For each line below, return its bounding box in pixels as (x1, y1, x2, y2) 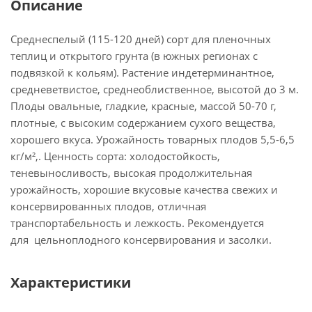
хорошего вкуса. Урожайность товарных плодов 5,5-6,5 (10, 132, 295, 146)
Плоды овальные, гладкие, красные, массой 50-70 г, (10, 99, 276, 113)
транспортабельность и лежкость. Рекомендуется (10, 216, 264, 230)
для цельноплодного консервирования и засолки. (10, 233, 272, 247)
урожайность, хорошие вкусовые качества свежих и (10, 182, 278, 196)
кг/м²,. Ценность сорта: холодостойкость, (10, 149, 220, 163)
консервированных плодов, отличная (10, 199, 206, 213)
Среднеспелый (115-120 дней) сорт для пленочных (10, 32, 271, 46)
